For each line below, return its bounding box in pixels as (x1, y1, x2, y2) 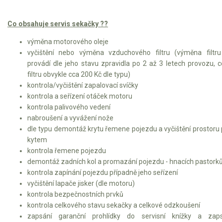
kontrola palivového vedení (27, 103, 111, 111)
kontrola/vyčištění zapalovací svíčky (27, 81, 138, 89)
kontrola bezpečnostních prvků (27, 190, 123, 198)
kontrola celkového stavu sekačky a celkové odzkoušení (27, 201, 200, 209)
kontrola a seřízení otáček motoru (27, 92, 132, 100)
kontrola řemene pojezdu (27, 146, 106, 155)
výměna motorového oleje (27, 37, 109, 46)
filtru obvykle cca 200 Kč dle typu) (27, 70, 130, 78)
